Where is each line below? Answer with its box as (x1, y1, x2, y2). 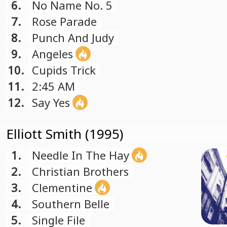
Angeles (32, 46, 73, 61)
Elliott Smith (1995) (6, 125, 123, 143)
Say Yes (32, 95, 70, 110)
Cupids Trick (32, 62, 96, 78)
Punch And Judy (32, 30, 114, 45)
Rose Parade (32, 14, 97, 29)
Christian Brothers (32, 164, 129, 179)
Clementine (32, 180, 92, 195)
